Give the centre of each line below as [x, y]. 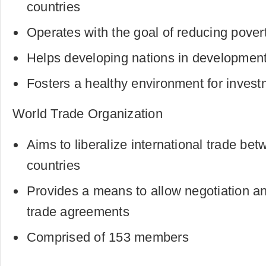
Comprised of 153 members [108, 237]
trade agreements [78, 212]
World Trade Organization [88, 114]
